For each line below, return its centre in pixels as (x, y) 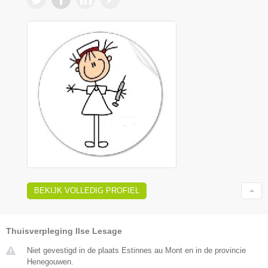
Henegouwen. (50, 262)
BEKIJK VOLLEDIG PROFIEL (87, 191)
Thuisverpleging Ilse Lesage (64, 231)
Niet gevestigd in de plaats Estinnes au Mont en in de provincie (136, 251)
